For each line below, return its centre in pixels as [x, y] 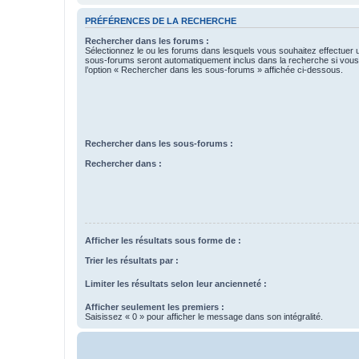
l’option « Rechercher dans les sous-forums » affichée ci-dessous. [214, 69]
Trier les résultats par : [132, 260]
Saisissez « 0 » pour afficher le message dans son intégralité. [204, 316]
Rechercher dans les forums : [147, 40]
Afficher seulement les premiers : [155, 307]
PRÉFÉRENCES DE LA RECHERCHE [161, 21]
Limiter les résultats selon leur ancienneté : [176, 283]
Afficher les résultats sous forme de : [163, 241]
